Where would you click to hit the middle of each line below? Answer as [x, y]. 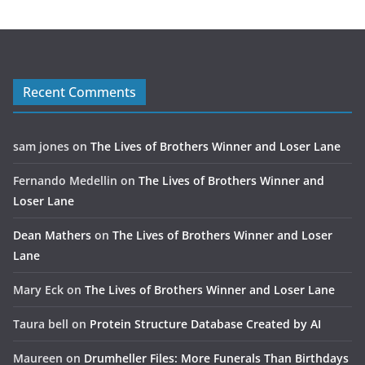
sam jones [41, 147]
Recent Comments [79, 92]
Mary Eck [38, 290]
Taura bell [41, 324]
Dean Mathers [52, 235]
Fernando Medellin [65, 181]
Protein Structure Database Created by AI [205, 324]
